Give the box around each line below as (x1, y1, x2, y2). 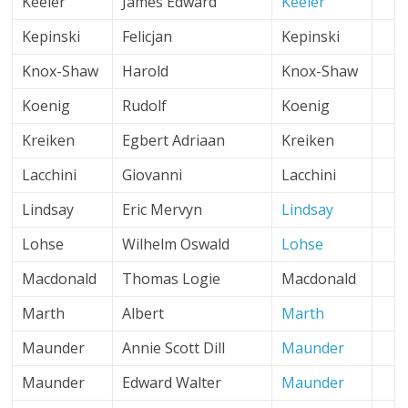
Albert (122, 303, 165, 323)
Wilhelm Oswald (122, 234, 230, 254)
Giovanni (122, 165, 183, 185)
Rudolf (122, 96, 168, 116)
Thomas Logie (122, 269, 221, 289)
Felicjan (122, 26, 173, 46)
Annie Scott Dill (122, 338, 226, 358)
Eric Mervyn (122, 199, 203, 219)
